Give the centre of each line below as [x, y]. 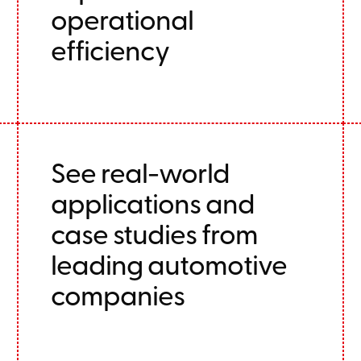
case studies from [155, 233]
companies [118, 294]
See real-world [141, 172]
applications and [153, 202]
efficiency [110, 49]
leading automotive [169, 263]
